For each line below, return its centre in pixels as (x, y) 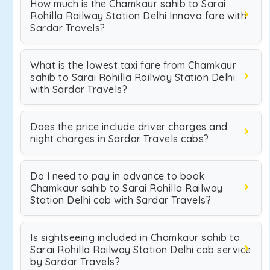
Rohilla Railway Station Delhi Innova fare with (138, 16)
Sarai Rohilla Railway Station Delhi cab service (141, 250)
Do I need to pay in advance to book (118, 176)
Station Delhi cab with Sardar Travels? (121, 200)
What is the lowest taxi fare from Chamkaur (133, 65)
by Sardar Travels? (75, 262)
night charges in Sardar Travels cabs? (120, 139)
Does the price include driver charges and (129, 127)
